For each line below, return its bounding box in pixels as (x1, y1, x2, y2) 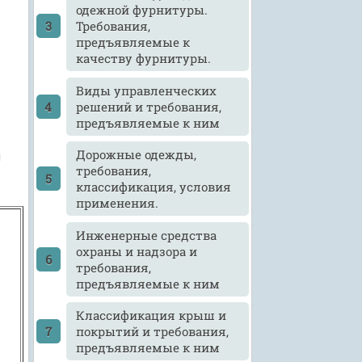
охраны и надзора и (76, 242, 198, 259)
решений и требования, (76, 98, 222, 115)
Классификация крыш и (76, 307, 227, 324)
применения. (76, 195, 159, 212)
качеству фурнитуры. (76, 50, 212, 67)
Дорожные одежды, (76, 146, 197, 163)
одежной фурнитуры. (76, 2, 208, 19)
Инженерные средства (76, 226, 217, 243)
